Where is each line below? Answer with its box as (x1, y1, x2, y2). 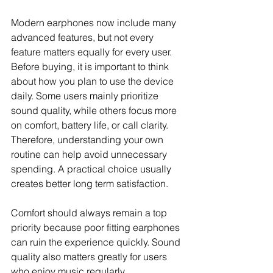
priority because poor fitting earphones (11, 221, 182, 234)
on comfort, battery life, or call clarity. (11, 119, 171, 132)
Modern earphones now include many (11, 16, 179, 29)
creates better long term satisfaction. (11, 177, 168, 190)
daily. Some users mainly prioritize (11, 90, 161, 102)
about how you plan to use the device (11, 75, 176, 88)
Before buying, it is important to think (11, 60, 171, 73)
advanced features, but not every (11, 31, 156, 44)
